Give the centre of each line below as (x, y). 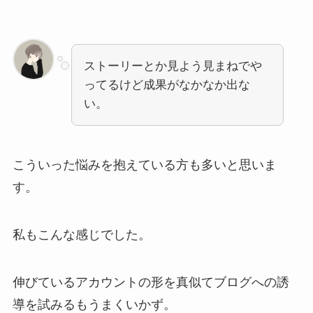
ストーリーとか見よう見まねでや (173, 66)
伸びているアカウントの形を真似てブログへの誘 (151, 282)
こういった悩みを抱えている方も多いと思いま (144, 165)
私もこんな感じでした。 (81, 234)
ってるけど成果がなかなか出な (167, 85)
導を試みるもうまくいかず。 (94, 304)
